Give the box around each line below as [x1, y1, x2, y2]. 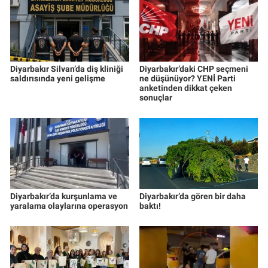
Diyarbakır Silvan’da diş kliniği [10, 64, 123, 74]
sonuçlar [139, 93, 172, 103]
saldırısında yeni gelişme [10, 74, 105, 84]
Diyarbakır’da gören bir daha [139, 191, 246, 202]
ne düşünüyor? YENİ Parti [139, 74, 236, 84]
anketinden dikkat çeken [139, 83, 232, 93]
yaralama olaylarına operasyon [10, 201, 128, 211]
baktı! [139, 201, 161, 211]
